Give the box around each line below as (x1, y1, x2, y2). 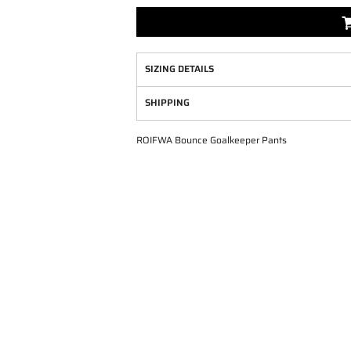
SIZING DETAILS (145, 61, 214, 76)
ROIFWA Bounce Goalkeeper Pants (136, 132, 287, 147)
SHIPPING (145, 95, 190, 110)
